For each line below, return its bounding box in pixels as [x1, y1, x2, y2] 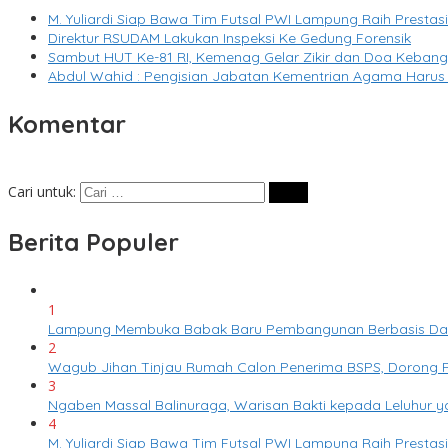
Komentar [8, 109, 126, 140]
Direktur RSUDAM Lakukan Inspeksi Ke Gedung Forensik [48, 29, 411, 48]
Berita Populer [8, 227, 179, 258]
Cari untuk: [8, 182, 76, 202]
